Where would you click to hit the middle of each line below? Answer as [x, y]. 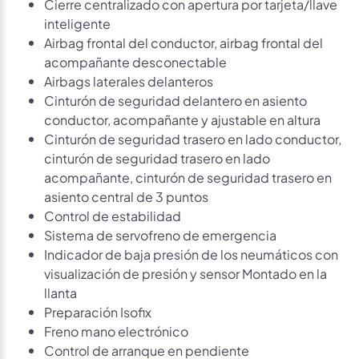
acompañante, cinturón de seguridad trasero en [188, 176]
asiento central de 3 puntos [126, 196]
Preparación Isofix [98, 311]
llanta [61, 292]
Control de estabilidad [113, 215]
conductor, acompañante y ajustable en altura [182, 119]
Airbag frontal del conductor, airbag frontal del [184, 42]
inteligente [77, 22]
